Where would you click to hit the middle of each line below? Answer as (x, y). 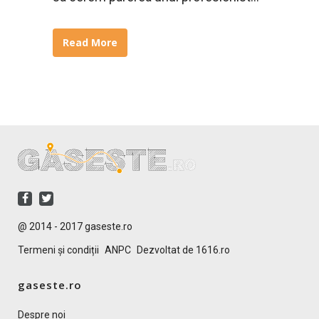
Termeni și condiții (58, 250)
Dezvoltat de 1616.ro (183, 250)
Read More (90, 43)
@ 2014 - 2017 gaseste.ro (75, 226)
